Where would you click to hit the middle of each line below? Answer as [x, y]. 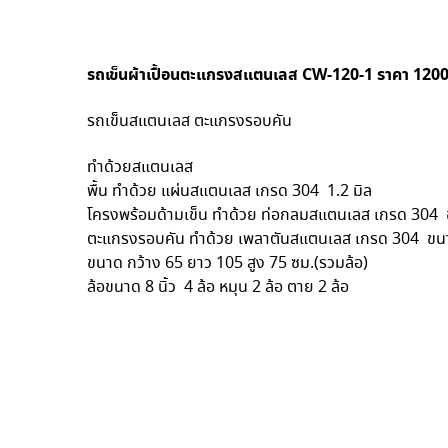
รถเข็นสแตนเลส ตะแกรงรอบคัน [189, 122]
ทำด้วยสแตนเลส [140, 168]
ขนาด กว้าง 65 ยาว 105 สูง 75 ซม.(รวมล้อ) [227, 264]
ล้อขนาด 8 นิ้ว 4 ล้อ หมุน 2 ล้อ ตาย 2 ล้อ [218, 288]
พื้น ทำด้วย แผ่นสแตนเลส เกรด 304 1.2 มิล [229, 192]
